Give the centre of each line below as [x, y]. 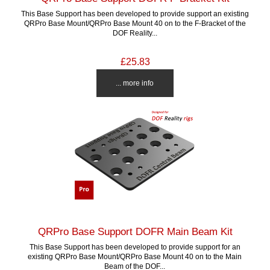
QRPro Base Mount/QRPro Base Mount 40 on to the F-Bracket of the [135, 23]
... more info [135, 83]
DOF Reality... [135, 33]
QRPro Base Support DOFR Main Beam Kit [135, 231]
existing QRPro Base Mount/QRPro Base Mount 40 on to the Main [135, 256]
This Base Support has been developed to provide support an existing [135, 13]
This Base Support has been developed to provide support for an [135, 246]
